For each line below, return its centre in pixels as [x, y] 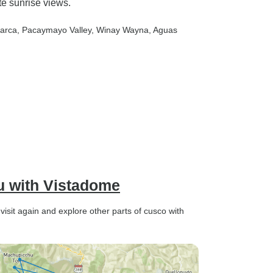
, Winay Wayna [120, 30]
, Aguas [163, 30]
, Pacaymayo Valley [54, 30]
